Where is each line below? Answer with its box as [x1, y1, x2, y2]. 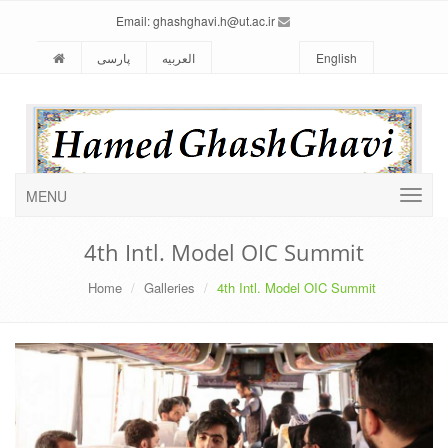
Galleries [143, 278, 195, 297]
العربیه [162, 49, 195, 66]
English [316, 49, 357, 66]
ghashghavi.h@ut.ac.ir [152, 12, 275, 29]
